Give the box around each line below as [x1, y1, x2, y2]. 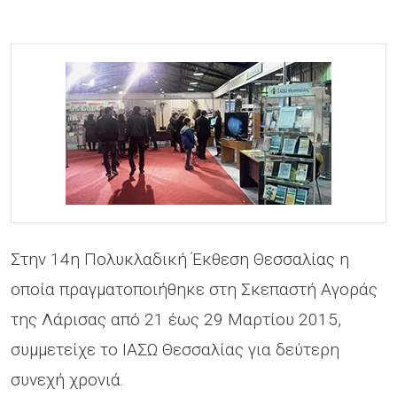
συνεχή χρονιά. [11, 370, 124, 390]
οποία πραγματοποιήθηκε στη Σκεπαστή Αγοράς [11, 279, 378, 300]
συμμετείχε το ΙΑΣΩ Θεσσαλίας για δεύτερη [11, 339, 339, 360]
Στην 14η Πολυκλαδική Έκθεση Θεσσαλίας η [11, 249, 349, 269]
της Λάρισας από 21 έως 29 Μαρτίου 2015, [11, 309, 341, 330]
